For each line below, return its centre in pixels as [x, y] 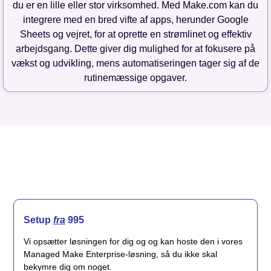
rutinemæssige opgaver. [135, 78]
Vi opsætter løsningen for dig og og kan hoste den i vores [133, 242]
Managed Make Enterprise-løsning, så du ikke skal [120, 254]
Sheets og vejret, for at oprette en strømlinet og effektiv [135, 34]
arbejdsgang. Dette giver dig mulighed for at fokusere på [135, 49]
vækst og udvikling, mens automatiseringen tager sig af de [135, 64]
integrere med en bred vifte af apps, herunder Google [135, 20]
